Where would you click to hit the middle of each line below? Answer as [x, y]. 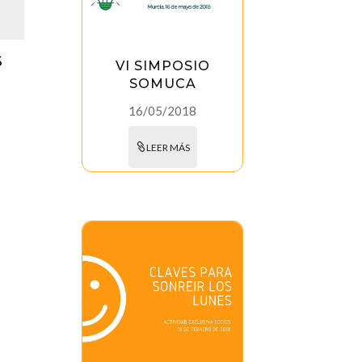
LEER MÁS [168, 148]
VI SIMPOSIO [162, 66]
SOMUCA [162, 84]
